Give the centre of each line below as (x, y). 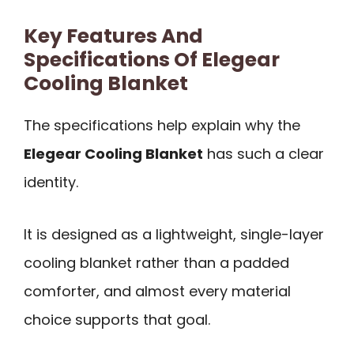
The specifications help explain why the (162, 125)
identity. (51, 182)
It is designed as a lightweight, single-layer (174, 235)
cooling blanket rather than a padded (156, 263)
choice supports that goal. (117, 320)
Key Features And (113, 36)
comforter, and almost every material (157, 292)
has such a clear (264, 153)
